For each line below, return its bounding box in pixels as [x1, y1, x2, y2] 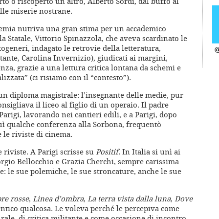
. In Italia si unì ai [118, 147, 180, 157]
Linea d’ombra [33, 194, 84, 204]
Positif [96, 147, 118, 157]
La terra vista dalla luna [88, 194, 171, 204]
